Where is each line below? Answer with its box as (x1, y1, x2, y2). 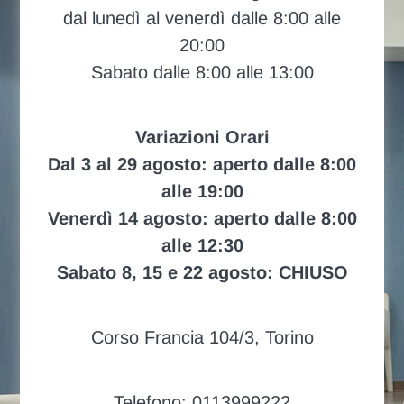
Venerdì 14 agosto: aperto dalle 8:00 (47, 208, 357, 229)
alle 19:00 (161, 181, 243, 202)
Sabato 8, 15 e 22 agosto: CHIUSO (56, 262, 348, 283)
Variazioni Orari (134, 127, 270, 148)
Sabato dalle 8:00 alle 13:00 (90, 62, 314, 83)
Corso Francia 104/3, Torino (90, 327, 314, 348)
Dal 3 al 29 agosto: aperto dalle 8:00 (48, 154, 356, 175)
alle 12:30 (161, 235, 243, 256)
